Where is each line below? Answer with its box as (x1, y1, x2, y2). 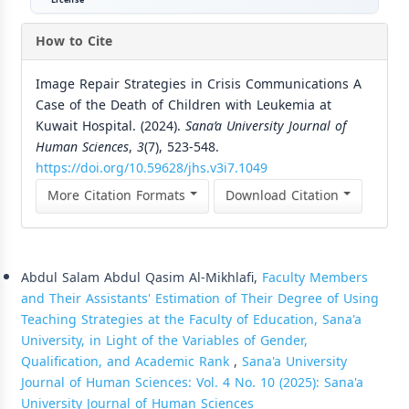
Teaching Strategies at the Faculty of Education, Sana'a (21, 307, 362, 332)
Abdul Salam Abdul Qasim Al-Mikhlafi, (21, 265, 262, 290)
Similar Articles (28, 244, 125, 269)
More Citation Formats (47, 183, 190, 208)
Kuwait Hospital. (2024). (36, 113, 185, 139)
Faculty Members (262, 265, 368, 290)
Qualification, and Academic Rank (21, 349, 234, 374)
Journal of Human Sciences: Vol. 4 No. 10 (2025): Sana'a (21, 370, 363, 395)
